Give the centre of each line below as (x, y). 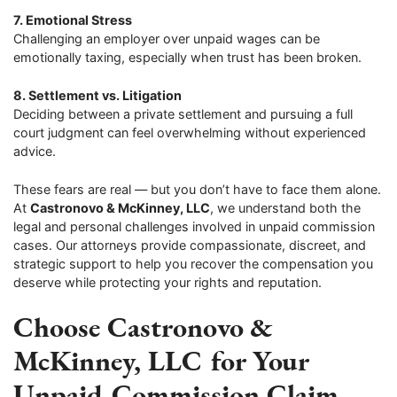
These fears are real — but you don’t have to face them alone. (197, 189)
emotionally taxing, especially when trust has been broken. (187, 58)
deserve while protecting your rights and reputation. (167, 282)
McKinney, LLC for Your (161, 361)
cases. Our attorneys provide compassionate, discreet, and (190, 245)
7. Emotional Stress (73, 20)
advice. (35, 152)
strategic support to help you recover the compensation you (193, 263)
